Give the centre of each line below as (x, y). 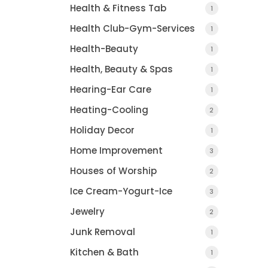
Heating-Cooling (109, 110)
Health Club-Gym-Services (133, 28)
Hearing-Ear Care (111, 89)
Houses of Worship (113, 171)
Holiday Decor (102, 130)
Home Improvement (116, 150)
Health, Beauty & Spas (121, 69)
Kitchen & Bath (104, 252)
